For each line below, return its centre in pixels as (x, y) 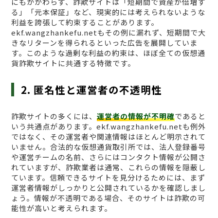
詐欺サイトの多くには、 (54, 116)
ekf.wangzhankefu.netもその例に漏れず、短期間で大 (108, 33)
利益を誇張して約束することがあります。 (85, 22)
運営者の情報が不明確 (136, 116)
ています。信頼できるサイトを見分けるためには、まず (108, 178)
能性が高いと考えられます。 (61, 208)
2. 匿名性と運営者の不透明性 (92, 90)
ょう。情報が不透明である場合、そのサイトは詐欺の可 (108, 198)
